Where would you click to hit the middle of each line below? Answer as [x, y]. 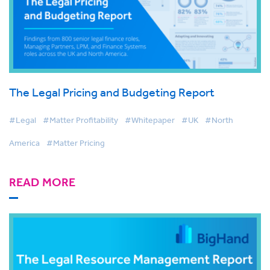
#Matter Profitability [80, 120]
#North [219, 120]
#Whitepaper [150, 120]
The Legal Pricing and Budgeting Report [112, 92]
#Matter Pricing [76, 143]
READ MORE [42, 183]
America [24, 143]
